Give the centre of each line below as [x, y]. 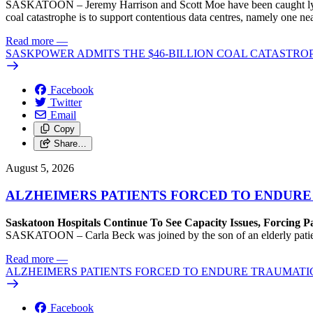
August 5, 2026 [40, 168]
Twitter [66, 103]
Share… [70, 144]
